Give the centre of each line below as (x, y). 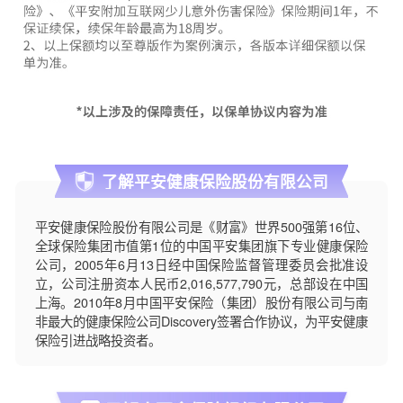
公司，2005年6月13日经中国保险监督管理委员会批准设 (201, 264)
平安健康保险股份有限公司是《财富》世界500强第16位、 (201, 226)
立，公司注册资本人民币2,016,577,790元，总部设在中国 (201, 283)
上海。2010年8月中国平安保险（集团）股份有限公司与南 (201, 302)
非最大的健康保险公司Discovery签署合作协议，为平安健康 (201, 321)
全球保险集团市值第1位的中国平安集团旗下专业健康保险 (201, 245)
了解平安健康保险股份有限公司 (215, 181)
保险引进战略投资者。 (98, 340)
